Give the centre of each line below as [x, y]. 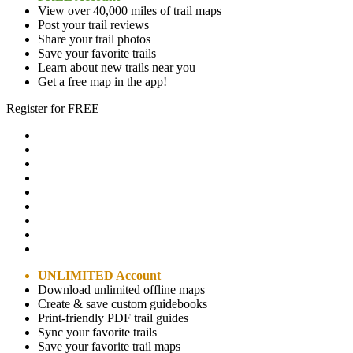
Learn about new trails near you [117, 67]
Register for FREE [53, 108]
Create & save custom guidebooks [123, 303]
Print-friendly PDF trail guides [113, 318]
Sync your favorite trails [97, 332]
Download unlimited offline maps [121, 289]
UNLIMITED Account [99, 275]
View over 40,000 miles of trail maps [130, 10]
